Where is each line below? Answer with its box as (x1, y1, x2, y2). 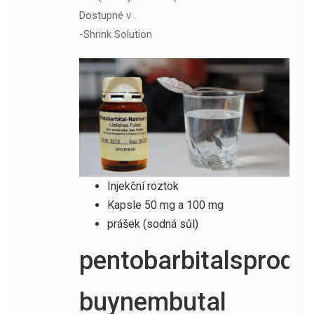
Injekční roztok (107, 179, 179, 193)
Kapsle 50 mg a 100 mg (107, 198, 224, 212)
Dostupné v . (78, 8, 136, 22)
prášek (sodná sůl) (107, 217, 198, 231)
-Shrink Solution (78, 27, 152, 41)
